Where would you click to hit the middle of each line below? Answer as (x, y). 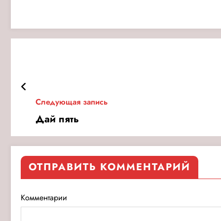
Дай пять (57, 119)
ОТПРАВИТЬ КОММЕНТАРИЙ (110, 167)
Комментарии (44, 197)
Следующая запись (72, 102)
